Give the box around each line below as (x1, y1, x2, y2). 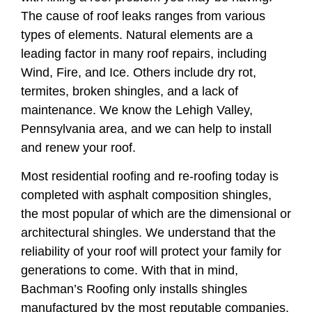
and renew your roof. (21, 141, 136, 155)
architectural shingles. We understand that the (21, 226, 276, 240)
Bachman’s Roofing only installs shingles (21, 282, 247, 297)
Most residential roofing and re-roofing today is (21, 169, 279, 184)
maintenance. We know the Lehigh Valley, (21, 103, 253, 117)
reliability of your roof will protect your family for (21, 244, 281, 259)
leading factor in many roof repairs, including (21, 47, 267, 61)
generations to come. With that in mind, (21, 263, 238, 278)
